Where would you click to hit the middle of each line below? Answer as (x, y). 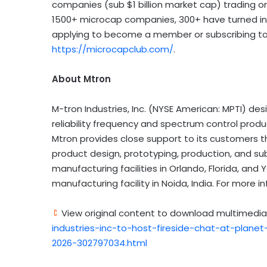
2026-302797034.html (100, 243)
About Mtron (81, 79)
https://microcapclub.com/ (113, 49)
